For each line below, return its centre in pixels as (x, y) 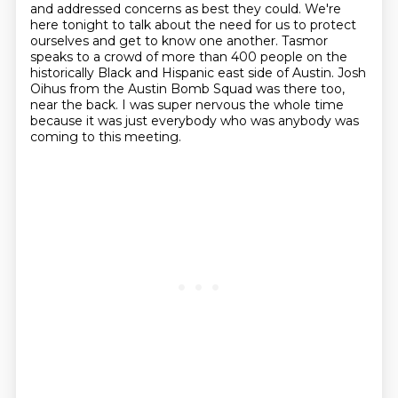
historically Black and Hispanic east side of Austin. (183, 73)
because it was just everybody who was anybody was (194, 121)
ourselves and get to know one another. (155, 41)
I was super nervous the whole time (232, 105)
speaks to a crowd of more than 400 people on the (188, 57)
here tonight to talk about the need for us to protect (193, 25)
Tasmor (304, 41)
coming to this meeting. (105, 137)
